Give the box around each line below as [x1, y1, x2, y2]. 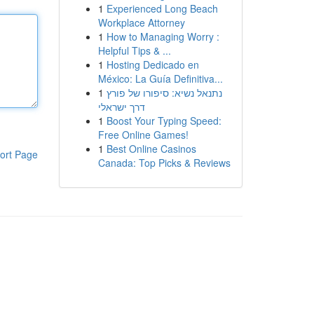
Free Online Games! [97, 128, 189, 142]
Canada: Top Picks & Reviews [97, 156, 231, 170]
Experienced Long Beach [106, 1, 218, 15]
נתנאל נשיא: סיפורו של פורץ [106, 86, 222, 100]
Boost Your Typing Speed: [106, 114, 221, 128]
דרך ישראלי [97, 100, 145, 114]
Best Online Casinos [106, 142, 196, 156]
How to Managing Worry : [106, 29, 219, 43]
